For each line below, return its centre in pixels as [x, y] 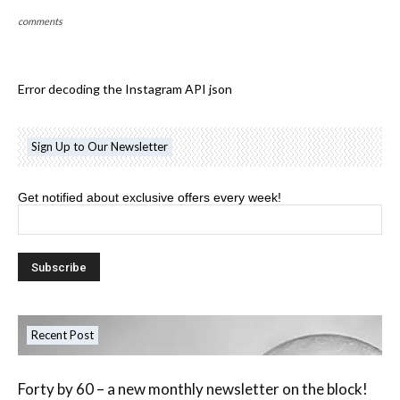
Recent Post [62, 334]
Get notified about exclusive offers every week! [150, 197]
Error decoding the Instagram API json [125, 88]
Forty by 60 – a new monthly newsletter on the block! [193, 388]
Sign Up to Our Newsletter [100, 146]
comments [40, 21]
